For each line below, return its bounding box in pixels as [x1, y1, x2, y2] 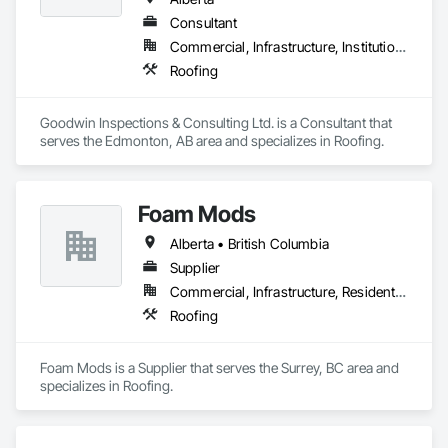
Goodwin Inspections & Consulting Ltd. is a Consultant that [40, 114, 392, 131]
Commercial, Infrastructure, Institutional [394, 38, 406, 55]
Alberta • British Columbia [170, 235, 329, 252]
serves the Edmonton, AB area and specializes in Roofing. [40, 132, 384, 149]
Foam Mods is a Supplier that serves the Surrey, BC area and [40, 359, 399, 376]
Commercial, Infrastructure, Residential [395, 283, 407, 300]
